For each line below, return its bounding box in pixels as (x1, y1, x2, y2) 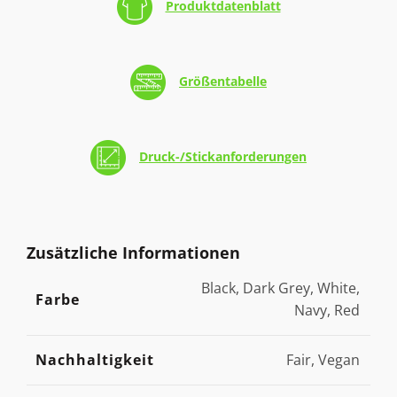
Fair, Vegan (286, 350, 360, 370)
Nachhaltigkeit (35, 350, 154, 370)
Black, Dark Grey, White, (201, 278, 360, 298)
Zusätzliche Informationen (27, 242, 240, 263)
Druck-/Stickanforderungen (139, 148, 307, 166)
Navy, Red (294, 300, 360, 320)
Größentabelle (179, 73, 267, 90)
